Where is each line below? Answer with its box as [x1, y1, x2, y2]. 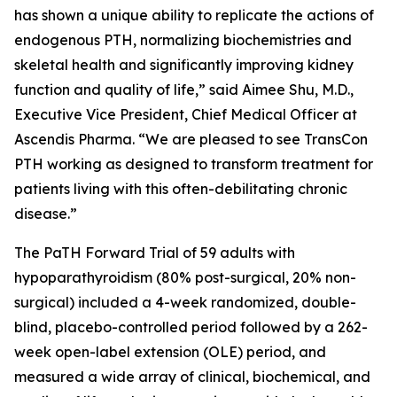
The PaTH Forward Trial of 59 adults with [14, 244, 295, 261]
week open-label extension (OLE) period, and [14, 343, 326, 361]
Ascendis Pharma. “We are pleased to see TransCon [14, 130, 368, 148]
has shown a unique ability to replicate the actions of [14, 6, 374, 24]
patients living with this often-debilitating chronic [14, 180, 347, 198]
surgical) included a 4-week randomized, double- [14, 293, 356, 311]
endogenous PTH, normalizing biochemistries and [14, 31, 352, 49]
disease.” [14, 205, 77, 222]
